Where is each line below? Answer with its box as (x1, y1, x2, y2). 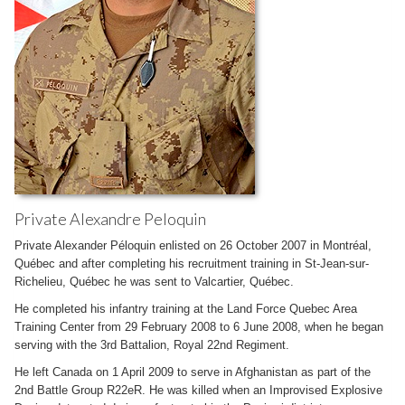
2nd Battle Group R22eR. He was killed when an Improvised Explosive (14, 383, 382, 397)
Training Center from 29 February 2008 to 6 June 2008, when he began (14, 320, 383, 334)
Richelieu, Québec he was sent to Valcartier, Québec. (14, 275, 294, 288)
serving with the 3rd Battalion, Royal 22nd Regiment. (14, 338, 289, 352)
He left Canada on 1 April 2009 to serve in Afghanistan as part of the (14, 365, 371, 379)
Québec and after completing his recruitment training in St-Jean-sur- (14, 257, 369, 270)
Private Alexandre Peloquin (14, 209, 206, 229)
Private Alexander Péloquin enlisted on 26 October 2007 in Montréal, (14, 239, 372, 252)
